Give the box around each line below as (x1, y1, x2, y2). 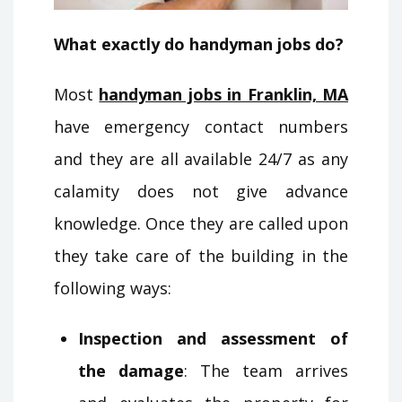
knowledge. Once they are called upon (54, 212, 348, 234)
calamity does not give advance (54, 179, 348, 202)
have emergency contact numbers (54, 115, 348, 137)
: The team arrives (184, 359, 348, 381)
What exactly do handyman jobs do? (54, 32, 344, 55)
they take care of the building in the (54, 244, 348, 267)
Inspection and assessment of (78, 327, 348, 349)
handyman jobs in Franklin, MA (99, 83, 349, 105)
